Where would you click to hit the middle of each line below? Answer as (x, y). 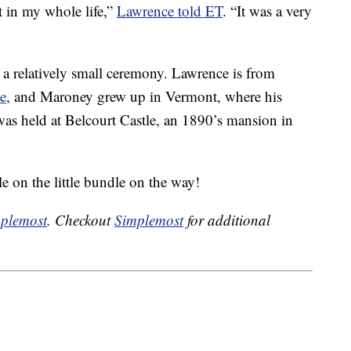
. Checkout (81, 220)
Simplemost (149, 220)
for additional (227, 220)
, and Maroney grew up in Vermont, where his (144, 96)
